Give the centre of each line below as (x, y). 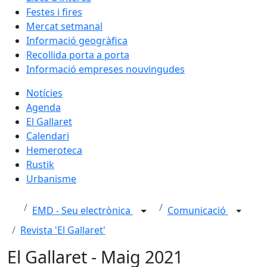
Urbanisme (51, 179)
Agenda (44, 107)
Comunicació (198, 211)
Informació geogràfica (77, 41)
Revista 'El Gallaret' (63, 230)
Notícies (44, 93)
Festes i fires (54, 12)
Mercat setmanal (64, 26)
